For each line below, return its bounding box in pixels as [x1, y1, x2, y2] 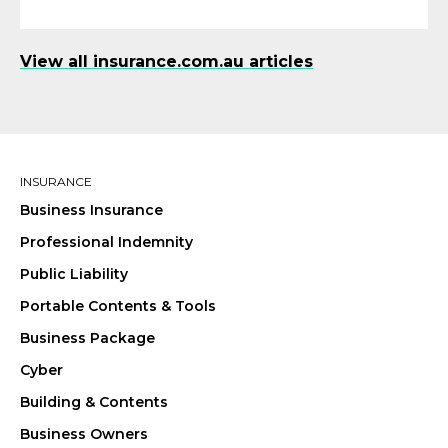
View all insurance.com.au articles [20, 52, 313, 72]
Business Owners [20, 425, 148, 444]
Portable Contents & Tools [20, 297, 216, 316]
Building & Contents [20, 393, 168, 412]
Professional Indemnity [20, 233, 193, 252]
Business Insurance [20, 201, 163, 220]
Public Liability [20, 265, 128, 284]
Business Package [20, 329, 155, 348]
